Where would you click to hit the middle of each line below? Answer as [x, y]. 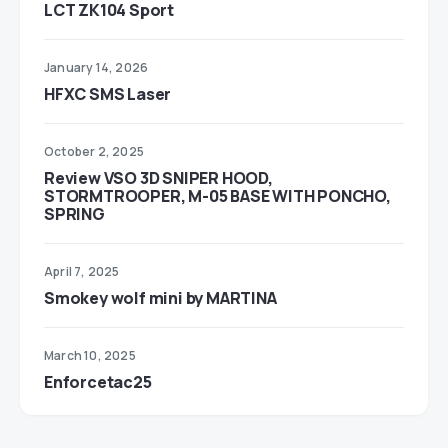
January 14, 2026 [96, 67]
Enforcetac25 [98, 382]
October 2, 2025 [94, 151]
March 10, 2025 [90, 355]
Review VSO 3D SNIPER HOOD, [158, 178]
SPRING [74, 214]
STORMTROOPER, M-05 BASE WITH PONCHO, [217, 196]
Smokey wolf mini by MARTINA [160, 298]
